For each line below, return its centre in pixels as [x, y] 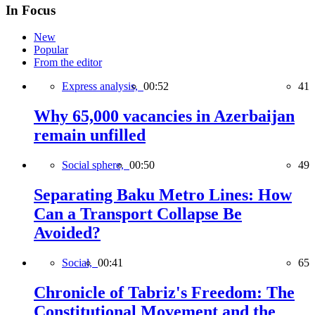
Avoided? [67, 233]
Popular [51, 50]
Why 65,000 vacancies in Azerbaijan [164, 116]
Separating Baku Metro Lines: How [163, 195]
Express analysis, [103, 86]
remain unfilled [90, 135]
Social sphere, [96, 165]
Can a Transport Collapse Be [138, 214]
